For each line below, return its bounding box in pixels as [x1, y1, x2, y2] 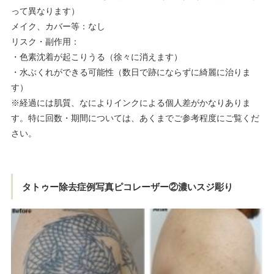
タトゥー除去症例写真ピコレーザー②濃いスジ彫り [21, 180, 233, 193]
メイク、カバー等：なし [10, 21, 105, 32]
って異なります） [10, 6, 80, 17]
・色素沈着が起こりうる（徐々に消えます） [10, 52, 182, 62]
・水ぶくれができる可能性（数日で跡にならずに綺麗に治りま [10, 67, 251, 78]
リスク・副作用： [10, 37, 80, 47]
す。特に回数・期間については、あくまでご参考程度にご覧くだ [10, 113, 259, 124]
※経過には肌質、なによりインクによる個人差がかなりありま [10, 98, 251, 108]
